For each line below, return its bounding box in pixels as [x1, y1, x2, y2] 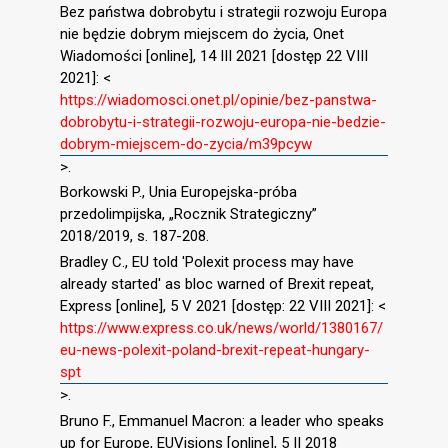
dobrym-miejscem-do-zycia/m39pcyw [60, 134, 312, 153]
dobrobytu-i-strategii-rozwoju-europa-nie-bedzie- [60, 112, 386, 131]
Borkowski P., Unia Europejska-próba [60, 183, 297, 202]
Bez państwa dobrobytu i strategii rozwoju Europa [60, 2, 387, 21]
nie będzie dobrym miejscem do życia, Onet [60, 24, 344, 43]
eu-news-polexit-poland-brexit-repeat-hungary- [60, 341, 370, 360]
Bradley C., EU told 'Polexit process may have [60, 253, 354, 272]
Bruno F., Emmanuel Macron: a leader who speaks [60, 411, 384, 430]
